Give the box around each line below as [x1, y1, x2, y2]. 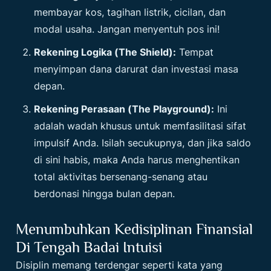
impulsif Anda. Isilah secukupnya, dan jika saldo [34, 137, 252, 149]
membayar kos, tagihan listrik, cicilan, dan [34, 6, 226, 19]
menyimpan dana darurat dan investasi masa [34, 63, 239, 76]
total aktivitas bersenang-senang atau [34, 171, 208, 183]
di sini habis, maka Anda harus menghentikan [34, 154, 240, 166]
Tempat [176, 46, 214, 59]
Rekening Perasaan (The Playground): [34, 103, 215, 116]
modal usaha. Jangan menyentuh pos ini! [34, 23, 220, 36]
